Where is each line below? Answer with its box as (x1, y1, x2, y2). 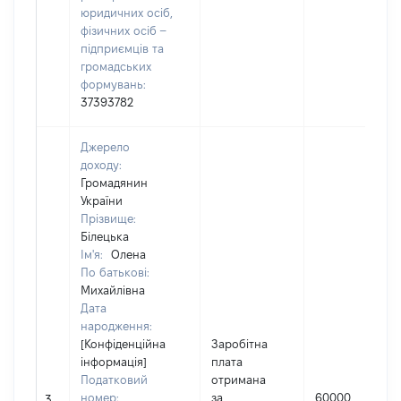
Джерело (81, 141, 130, 153)
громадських (81, 60, 151, 73)
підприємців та (81, 42, 164, 55)
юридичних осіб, (81, 6, 173, 19)
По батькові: (81, 266, 149, 278)
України (81, 194, 123, 207)
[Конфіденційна (81, 337, 166, 350)
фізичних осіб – (81, 24, 166, 37)
